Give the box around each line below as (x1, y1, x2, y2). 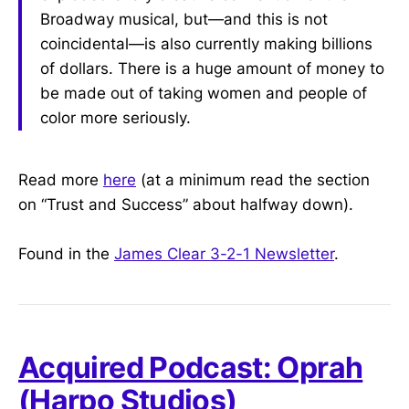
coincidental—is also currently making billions (40, 35, 372, 54)
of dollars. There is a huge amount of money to (40, 59, 384, 79)
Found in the (18, 245, 114, 264)
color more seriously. (40, 109, 191, 128)
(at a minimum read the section (136, 170, 370, 189)
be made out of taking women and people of (40, 84, 367, 103)
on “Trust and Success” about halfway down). (18, 194, 353, 214)
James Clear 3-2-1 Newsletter (114, 245, 334, 264)
